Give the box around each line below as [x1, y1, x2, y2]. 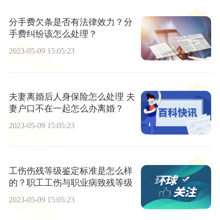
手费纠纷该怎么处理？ [8, 29, 97, 39]
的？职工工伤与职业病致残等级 [8, 178, 133, 188]
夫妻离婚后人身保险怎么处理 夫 [8, 91, 126, 102]
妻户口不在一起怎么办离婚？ [8, 103, 124, 113]
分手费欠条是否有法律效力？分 [8, 17, 133, 27]
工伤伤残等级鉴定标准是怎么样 [8, 166, 133, 176]
